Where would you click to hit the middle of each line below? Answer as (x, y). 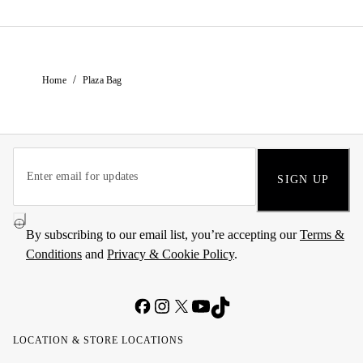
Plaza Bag (102, 80)
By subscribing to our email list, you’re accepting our (163, 235)
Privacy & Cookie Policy (171, 254)
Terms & (322, 235)
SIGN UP (303, 179)
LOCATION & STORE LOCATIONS (98, 340)
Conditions (54, 254)
